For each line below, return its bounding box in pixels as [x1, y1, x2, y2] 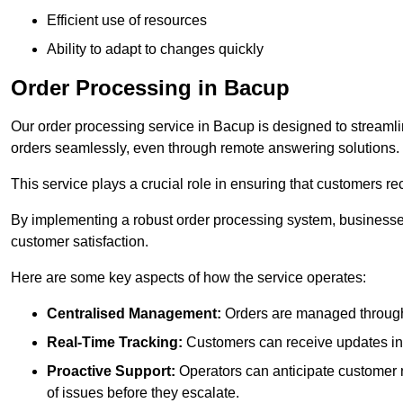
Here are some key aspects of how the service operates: [11, 270, 366, 286]
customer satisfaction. [11, 234, 148, 250]
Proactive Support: [47, 363, 175, 380]
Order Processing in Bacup [11, 76, 290, 101]
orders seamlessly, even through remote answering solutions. [11, 140, 399, 157]
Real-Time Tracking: [47, 335, 183, 351]
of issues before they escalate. [47, 385, 239, 401]
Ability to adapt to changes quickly [47, 41, 264, 58]
